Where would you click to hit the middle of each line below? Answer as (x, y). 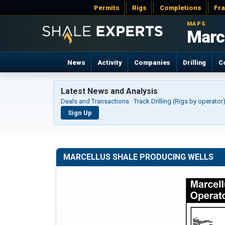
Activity (110, 62)
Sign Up (80, 113)
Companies (152, 62)
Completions (180, 8)
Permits (106, 8)
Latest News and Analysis (109, 91)
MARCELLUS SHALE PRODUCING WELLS (138, 157)
